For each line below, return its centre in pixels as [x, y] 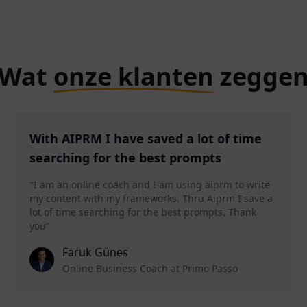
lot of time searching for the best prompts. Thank [143, 212]
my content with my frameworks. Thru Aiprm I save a [151, 199]
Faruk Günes [95, 253]
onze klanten [134, 77]
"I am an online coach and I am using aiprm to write [149, 185]
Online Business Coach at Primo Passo [150, 269]
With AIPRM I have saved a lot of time [145, 139]
